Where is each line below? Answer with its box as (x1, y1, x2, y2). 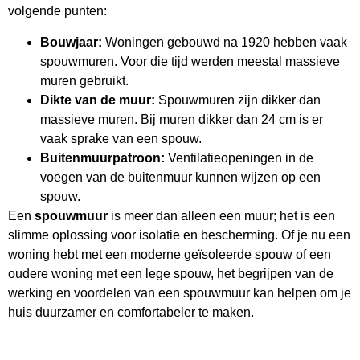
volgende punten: (8, 4, 107, 18)
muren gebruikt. (40, 73, 129, 88)
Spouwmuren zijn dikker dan (155, 92, 321, 107)
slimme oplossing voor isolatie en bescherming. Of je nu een (8, 227, 350, 242)
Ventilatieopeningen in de (165, 150, 313, 165)
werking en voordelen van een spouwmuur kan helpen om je (8, 285, 351, 300)
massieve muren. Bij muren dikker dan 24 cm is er (40, 112, 323, 126)
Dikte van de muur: (40, 92, 155, 107)
